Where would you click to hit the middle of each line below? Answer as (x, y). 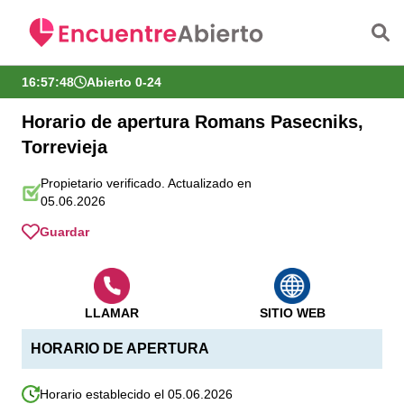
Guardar (64, 232)
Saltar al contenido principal (202, 10)
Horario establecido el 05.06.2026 (136, 394)
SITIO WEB (292, 313)
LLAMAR (112, 313)
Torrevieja (64, 147)
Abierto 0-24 (124, 82)
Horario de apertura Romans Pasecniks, (193, 122)
